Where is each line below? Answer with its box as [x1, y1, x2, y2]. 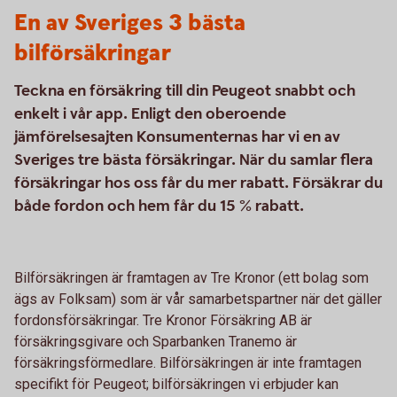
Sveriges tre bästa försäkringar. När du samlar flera [14, 149, 373, 170]
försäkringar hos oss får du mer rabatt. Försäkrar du [14, 172, 383, 193]
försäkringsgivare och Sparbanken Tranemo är [14, 332, 297, 350]
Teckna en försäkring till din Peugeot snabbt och [14, 80, 355, 101]
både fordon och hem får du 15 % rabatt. [14, 195, 304, 216]
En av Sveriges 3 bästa [14, 7, 245, 39]
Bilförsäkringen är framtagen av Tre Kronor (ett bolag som [14, 269, 369, 286]
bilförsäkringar [14, 37, 171, 69]
